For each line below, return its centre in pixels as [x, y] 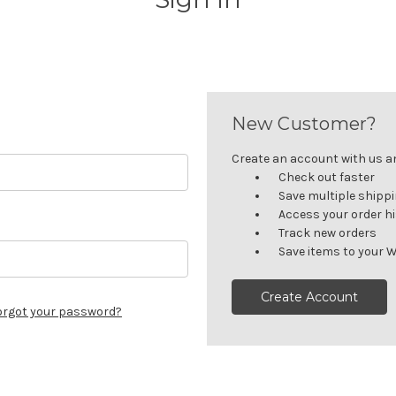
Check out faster [327, 177]
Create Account [310, 297]
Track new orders [328, 232]
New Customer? [305, 123]
